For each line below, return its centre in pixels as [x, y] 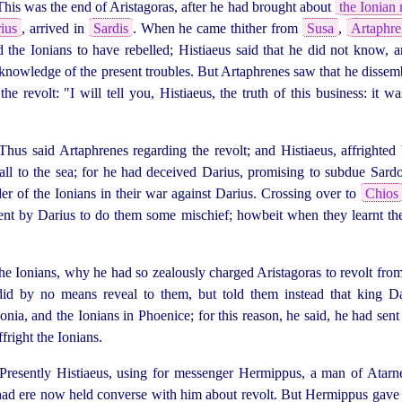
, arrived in [55, 28]
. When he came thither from [217, 28]
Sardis [110, 28]
